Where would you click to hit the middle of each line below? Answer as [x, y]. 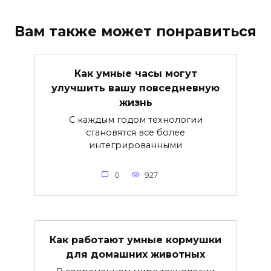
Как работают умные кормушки [135, 240]
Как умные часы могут [135, 73]
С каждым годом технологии [135, 119]
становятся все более [135, 132]
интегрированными [135, 145]
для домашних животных [135, 254]
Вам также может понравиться [135, 31]
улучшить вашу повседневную [135, 88]
